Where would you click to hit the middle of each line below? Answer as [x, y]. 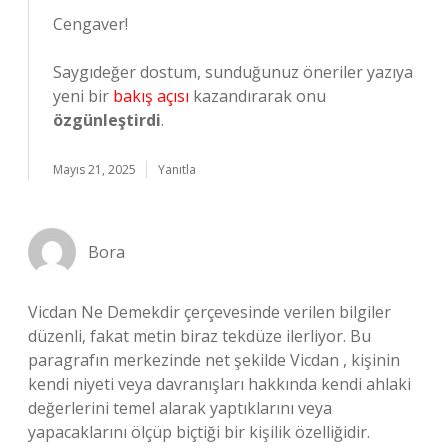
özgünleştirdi [107, 120]
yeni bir [83, 96]
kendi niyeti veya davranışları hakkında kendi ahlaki [219, 384]
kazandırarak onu [257, 96]
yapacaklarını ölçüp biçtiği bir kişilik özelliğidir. [199, 432]
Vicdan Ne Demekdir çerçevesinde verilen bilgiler [209, 312]
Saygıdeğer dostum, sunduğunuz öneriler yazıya [233, 72]
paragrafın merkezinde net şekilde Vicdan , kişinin [214, 360]
